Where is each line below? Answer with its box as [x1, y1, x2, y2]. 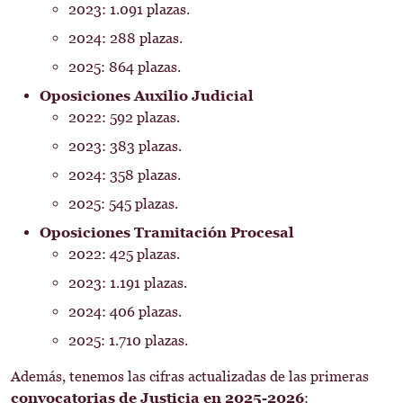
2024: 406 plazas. [68, 303, 182, 320]
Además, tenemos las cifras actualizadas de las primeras [11, 368, 369, 385]
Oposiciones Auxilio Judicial [40, 87, 254, 104]
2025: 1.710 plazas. [68, 332, 188, 349]
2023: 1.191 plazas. [68, 274, 187, 291]
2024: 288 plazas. [68, 30, 183, 47]
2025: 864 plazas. [68, 58, 181, 76]
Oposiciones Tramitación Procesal [40, 224, 294, 241]
